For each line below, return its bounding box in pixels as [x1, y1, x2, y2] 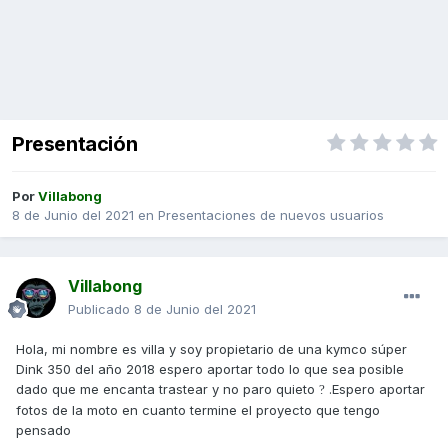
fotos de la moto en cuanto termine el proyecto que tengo [16, 402, 380, 419]
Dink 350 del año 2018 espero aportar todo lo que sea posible [16, 361, 404, 378]
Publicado [68, 301, 134, 318]
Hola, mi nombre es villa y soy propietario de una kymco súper [16, 341, 407, 358]
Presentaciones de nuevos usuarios [158, 207, 384, 224]
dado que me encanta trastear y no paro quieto [16, 381, 319, 398]
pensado [16, 422, 75, 439]
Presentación [12, 132, 138, 157]
